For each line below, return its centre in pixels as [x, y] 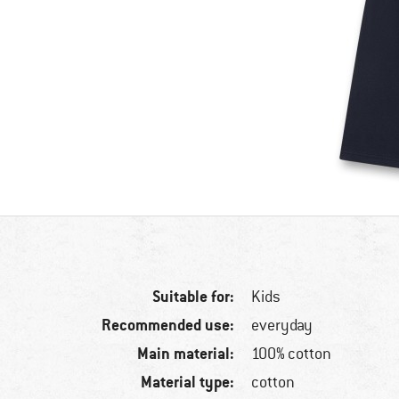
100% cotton [292, 354]
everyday [282, 326]
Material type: [188, 382]
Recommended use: [168, 325]
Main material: [186, 354]
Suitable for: [194, 297]
